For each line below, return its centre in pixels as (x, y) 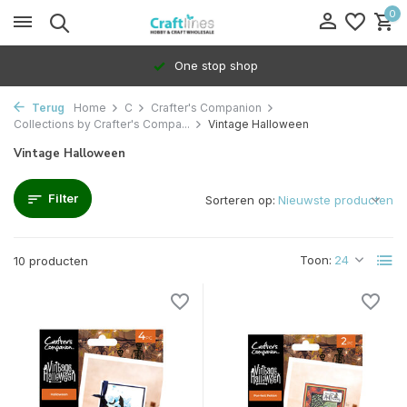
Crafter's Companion (206, 108)
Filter (63, 198)
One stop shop (214, 65)
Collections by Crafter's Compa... (102, 124)
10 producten (51, 261)
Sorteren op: (240, 200)
